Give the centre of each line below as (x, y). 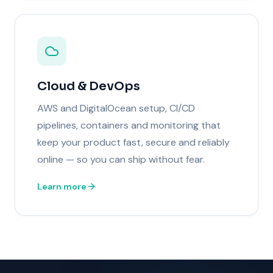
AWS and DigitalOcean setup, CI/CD (116, 108)
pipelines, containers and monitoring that (129, 125)
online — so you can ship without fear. (121, 159)
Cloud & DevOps (89, 86)
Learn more (62, 186)
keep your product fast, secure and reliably (133, 142)
